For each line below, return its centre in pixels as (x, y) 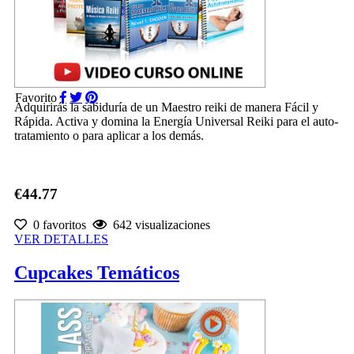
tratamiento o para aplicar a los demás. (109, 135)
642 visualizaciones (158, 224)
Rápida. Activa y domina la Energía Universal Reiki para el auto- (176, 121)
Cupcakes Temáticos (97, 272)
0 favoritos (56, 224)
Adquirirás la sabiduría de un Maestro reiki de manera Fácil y (166, 107)
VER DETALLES (61, 239)
